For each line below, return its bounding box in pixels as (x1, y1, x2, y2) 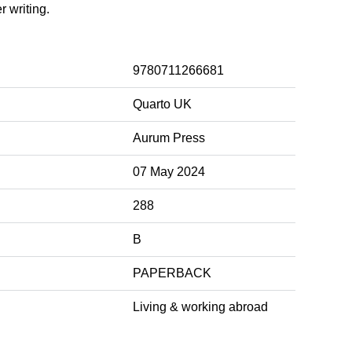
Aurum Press (133, 130, 205, 145)
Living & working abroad (133, 299, 268, 313)
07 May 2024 (133, 164, 205, 178)
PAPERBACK (133, 266, 211, 280)
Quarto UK (133, 97, 192, 111)
